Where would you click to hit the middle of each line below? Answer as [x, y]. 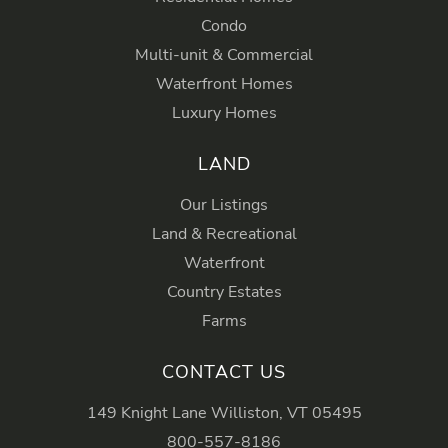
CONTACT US [224, 372]
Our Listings [224, 205]
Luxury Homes [224, 113]
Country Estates [224, 292]
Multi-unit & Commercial [224, 55]
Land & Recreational [224, 234]
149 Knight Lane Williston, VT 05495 [224, 413]
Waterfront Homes [224, 84]
